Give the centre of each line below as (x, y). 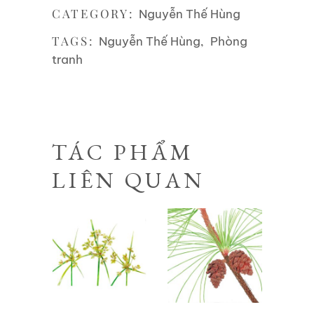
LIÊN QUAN (129, 180)
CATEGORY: (96, 13)
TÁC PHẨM (123, 152)
